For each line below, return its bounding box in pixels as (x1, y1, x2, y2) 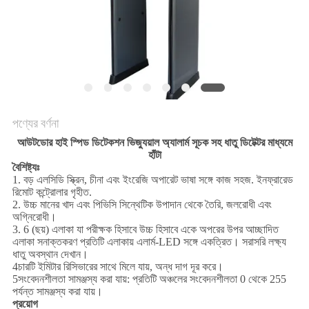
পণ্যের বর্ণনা (12, 116, 59, 131)
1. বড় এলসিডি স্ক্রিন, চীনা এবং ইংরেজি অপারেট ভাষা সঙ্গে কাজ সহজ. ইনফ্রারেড (12, 174, 293, 186)
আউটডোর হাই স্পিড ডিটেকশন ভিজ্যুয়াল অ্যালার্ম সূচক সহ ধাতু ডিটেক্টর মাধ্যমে (17, 137, 292, 149)
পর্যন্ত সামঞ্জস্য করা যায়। (12, 286, 103, 298)
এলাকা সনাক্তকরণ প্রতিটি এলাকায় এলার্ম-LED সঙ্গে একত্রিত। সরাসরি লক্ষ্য (12, 236, 286, 248)
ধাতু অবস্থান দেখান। (12, 248, 88, 261)
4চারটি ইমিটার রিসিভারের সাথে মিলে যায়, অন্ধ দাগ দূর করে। (12, 261, 223, 273)
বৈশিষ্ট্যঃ (12, 161, 39, 174)
